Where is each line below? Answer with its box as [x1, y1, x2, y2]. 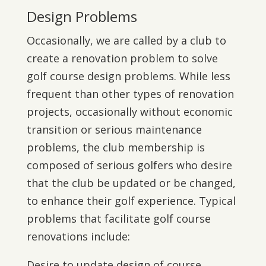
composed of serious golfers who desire [26, 158, 232, 172]
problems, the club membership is [26, 140, 205, 154]
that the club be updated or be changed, [26, 176, 236, 190]
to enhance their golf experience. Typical [26, 194, 236, 208]
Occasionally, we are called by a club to [26, 33, 226, 47]
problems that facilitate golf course [26, 211, 211, 226]
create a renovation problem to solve [26, 51, 218, 65]
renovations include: [26, 229, 130, 243]
